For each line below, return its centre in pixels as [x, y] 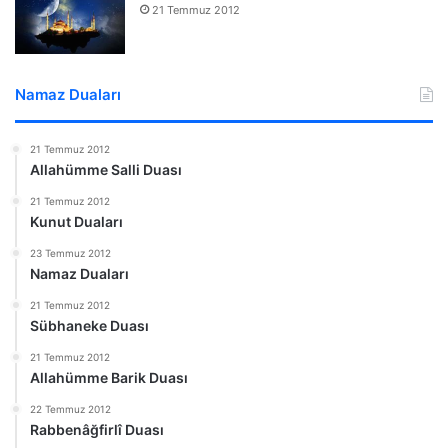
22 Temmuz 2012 [70, 408]
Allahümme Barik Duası [109, 377]
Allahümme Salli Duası [106, 169]
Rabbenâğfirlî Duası [97, 429]
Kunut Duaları [76, 221]
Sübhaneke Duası [89, 325]
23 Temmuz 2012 [70, 252]
